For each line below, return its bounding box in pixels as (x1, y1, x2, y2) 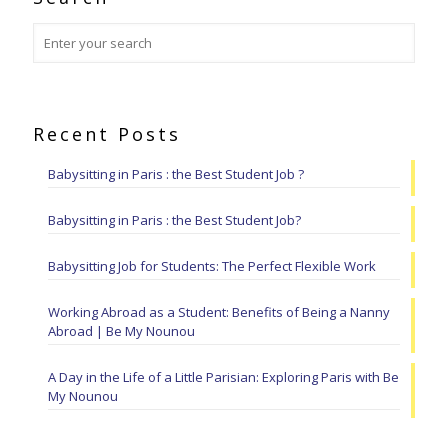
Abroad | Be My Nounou (48, 321, 195, 340)
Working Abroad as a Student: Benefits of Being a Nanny (48, 302, 390, 321)
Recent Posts (33, 121, 181, 146)
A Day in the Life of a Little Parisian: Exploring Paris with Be (48, 367, 399, 386)
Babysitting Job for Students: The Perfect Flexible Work (48, 256, 376, 275)
